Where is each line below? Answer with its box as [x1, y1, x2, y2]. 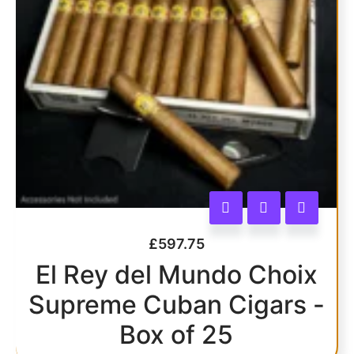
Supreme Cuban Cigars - [28, 288, 325, 320]
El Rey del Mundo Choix [35, 258, 318, 290]
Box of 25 [119, 318, 233, 350]
